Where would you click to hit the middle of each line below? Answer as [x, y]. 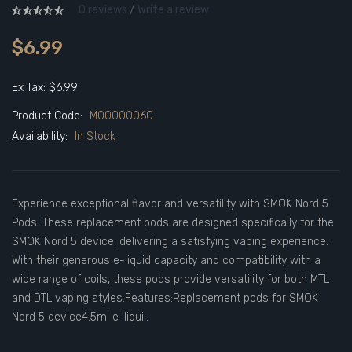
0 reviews [103, 10]
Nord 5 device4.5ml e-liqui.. [80, 317]
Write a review [173, 10]
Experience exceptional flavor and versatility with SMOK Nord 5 [170, 204]
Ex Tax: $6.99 [45, 88]
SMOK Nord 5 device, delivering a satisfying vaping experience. [170, 242]
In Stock [95, 136]
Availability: [41, 136]
